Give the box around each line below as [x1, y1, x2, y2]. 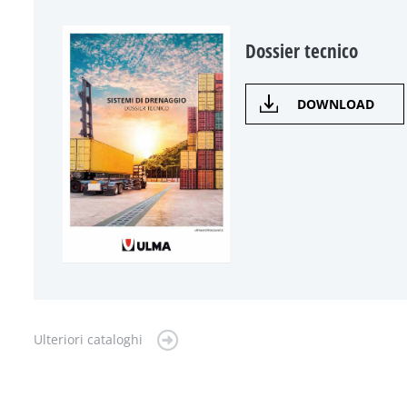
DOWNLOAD [297, 94, 375, 113]
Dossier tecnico [245, 37, 359, 64]
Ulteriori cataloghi [34, 331, 143, 349]
